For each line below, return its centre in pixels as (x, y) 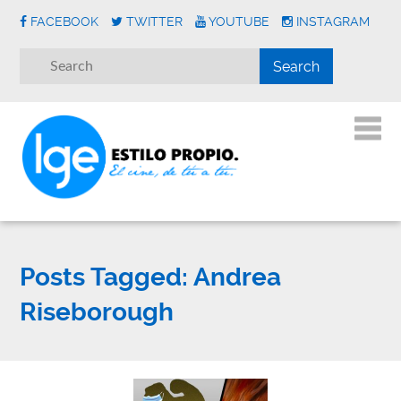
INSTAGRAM (333, 21)
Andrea (235, 277)
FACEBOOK (65, 21)
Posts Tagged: (104, 277)
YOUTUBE (239, 21)
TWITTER (155, 21)
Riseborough (97, 312)
